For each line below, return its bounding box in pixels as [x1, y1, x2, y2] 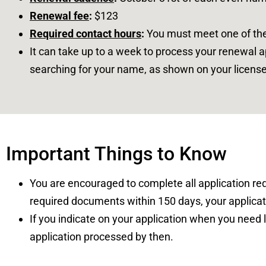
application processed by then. [30, 230, 176, 243]
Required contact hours [30, 27, 141, 40]
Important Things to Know [6, 142, 227, 166]
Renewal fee [30, 9, 89, 23]
